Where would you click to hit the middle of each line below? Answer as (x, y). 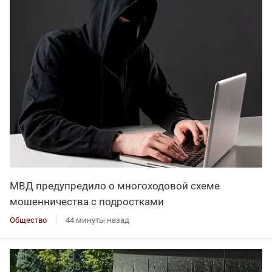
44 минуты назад (97, 220)
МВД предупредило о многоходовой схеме (115, 185)
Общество (28, 220)
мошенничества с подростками (87, 201)
